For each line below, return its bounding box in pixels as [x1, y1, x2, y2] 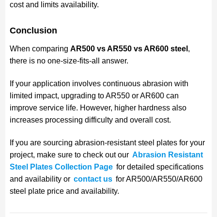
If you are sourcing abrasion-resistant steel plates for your [9, 138, 205, 147]
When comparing [9, 44, 70, 53]
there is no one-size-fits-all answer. [9, 56, 128, 65]
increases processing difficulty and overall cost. [9, 115, 171, 124]
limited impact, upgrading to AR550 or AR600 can [9, 91, 179, 100]
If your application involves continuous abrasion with [9, 79, 188, 88]
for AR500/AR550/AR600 [113, 174, 202, 183]
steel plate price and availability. [9, 186, 119, 195]
